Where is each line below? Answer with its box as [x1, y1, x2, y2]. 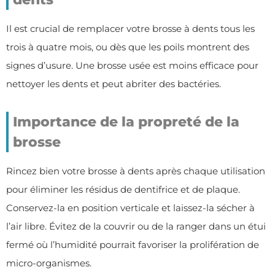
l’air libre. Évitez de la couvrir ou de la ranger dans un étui [6, 220, 266, 232]
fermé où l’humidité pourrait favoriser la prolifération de [6, 238, 259, 250]
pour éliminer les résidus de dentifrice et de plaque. [6, 183, 240, 195]
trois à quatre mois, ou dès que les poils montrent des [6, 41, 249, 53]
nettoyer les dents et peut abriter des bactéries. [6, 77, 221, 90]
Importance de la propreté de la [13, 113, 239, 130]
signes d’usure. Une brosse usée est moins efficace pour [6, 59, 258, 71]
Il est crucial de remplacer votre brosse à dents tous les [6, 22, 255, 34]
